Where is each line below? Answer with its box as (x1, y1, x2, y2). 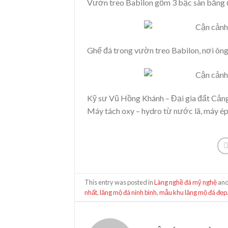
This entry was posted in (84, 178, 155, 186)
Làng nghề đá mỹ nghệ (154, 178, 217, 186)
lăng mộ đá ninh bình (100, 188, 157, 196)
